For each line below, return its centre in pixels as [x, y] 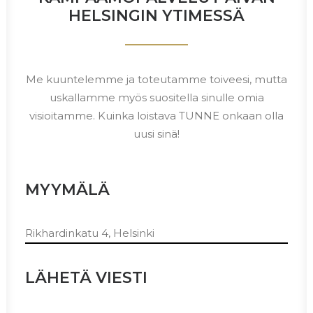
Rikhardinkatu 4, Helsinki [90, 233]
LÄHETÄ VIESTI [86, 278]
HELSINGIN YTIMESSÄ [156, 16]
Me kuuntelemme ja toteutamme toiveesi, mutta [156, 79]
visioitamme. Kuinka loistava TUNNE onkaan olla [156, 116]
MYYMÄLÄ [67, 190]
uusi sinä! [156, 134]
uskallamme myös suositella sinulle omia [156, 97]
